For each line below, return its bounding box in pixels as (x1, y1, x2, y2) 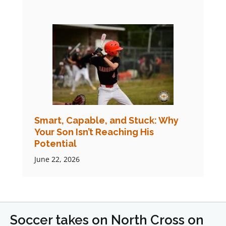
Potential (34, 138, 77, 149)
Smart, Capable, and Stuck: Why (34, 115, 179, 126)
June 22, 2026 (34, 154, 80, 164)
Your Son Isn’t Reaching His (34, 127, 154, 138)
